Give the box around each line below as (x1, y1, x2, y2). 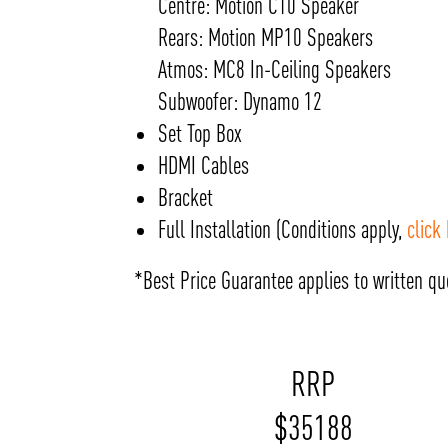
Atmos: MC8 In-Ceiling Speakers (158, 55, 392, 83)
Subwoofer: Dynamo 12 (158, 87, 323, 115)
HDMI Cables (158, 151, 250, 179)
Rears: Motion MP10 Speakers (158, 23, 374, 51)
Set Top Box (158, 119, 243, 147)
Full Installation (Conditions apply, (158, 215, 408, 243)
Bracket (158, 183, 214, 211)
